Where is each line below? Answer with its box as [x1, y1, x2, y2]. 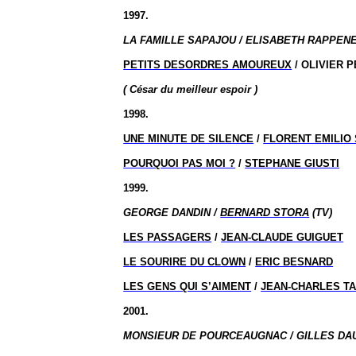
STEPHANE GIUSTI [245, 157, 340, 169]
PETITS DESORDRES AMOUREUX [123, 59, 292, 71]
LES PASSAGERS [123, 231, 212, 243]
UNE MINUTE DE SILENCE [123, 133, 254, 145]
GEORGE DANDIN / [123, 207, 221, 219]
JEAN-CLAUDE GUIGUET [221, 231, 344, 243]
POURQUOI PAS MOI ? [123, 157, 236, 169]
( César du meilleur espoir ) [123, 83, 258, 95]
